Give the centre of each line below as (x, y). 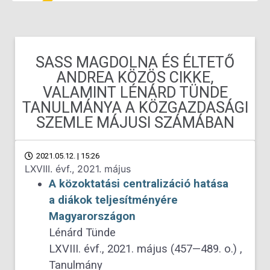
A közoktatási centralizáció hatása (139, 184)
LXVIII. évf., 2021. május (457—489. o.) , (146, 249)
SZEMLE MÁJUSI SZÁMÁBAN (135, 123)
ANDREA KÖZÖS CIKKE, (135, 77)
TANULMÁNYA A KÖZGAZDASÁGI (135, 108)
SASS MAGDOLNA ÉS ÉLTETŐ (135, 62)
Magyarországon (92, 216)
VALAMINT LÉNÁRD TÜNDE (135, 93)
